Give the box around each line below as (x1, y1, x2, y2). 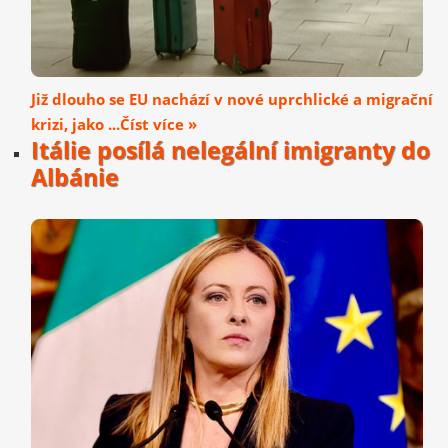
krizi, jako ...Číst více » (31, 114, 197, 135)
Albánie (31, 162, 119, 194)
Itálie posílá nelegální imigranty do (31, 135, 430, 167)
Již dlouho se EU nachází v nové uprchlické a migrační (31, 89, 433, 110)
